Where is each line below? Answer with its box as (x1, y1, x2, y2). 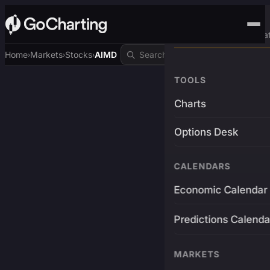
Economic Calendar (174, 184, 268, 196)
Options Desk (174, 126, 238, 138)
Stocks (65, 49, 92, 60)
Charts (174, 98, 206, 110)
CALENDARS (174, 161, 231, 171)
